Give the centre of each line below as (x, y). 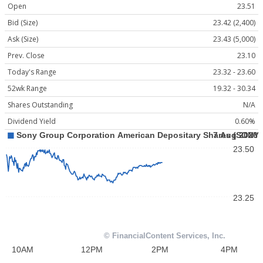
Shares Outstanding (40, 105)
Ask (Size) (23, 39)
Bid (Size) (23, 23)
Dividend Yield (32, 122)
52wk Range (27, 89)
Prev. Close (26, 56)
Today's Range (32, 72)
